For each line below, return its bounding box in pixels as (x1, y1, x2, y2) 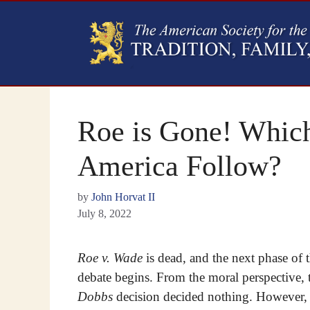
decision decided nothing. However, (113, 289, 307, 304)
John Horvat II (91, 190, 155, 203)
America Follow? (77, 149, 282, 182)
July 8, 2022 (77, 207, 131, 219)
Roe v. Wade (77, 250, 143, 265)
